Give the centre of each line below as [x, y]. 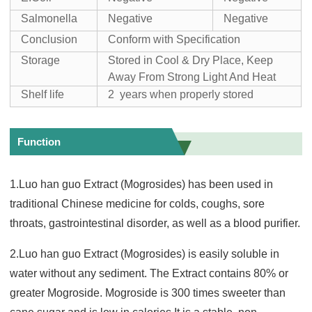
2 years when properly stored [181, 94]
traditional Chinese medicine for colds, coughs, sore [138, 203]
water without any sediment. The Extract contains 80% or [149, 273]
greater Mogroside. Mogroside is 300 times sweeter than [148, 292]
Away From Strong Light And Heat [192, 77]
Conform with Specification [174, 39]
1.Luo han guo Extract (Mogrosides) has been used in [142, 184]
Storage [41, 60]
